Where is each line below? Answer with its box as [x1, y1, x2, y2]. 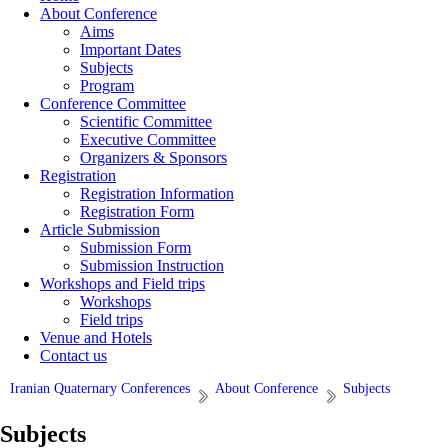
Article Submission [40, 221, 160, 238]
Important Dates [80, 41, 181, 58]
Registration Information [80, 185, 234, 202]
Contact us [40, 347, 107, 364]
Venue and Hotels [40, 329, 152, 346]
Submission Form [80, 239, 191, 256]
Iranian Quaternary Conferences [10, 381, 190, 396]
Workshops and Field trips [40, 275, 205, 292]
